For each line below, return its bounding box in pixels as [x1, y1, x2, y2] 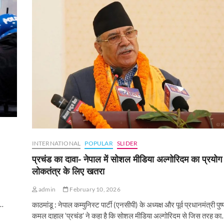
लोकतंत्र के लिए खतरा [31, 165, 104, 177]
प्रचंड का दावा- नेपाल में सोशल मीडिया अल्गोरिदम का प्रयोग [31, 153, 222, 165]
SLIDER [116, 139, 138, 147]
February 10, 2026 [68, 185, 120, 193]
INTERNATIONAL [31, 139, 81, 147]
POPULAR [84, 139, 113, 147]
